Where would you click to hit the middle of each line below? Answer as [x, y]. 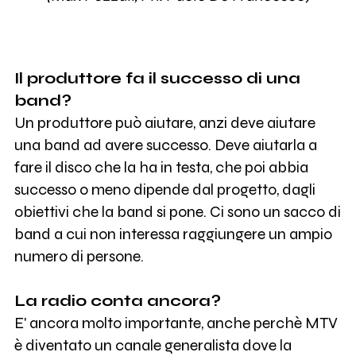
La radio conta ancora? [117, 301]
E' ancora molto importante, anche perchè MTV [176, 323]
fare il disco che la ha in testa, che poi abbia [161, 168]
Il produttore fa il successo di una [157, 79]
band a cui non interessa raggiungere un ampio [173, 234]
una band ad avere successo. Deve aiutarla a [165, 145]
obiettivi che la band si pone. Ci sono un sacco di [177, 212]
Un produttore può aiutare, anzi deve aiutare [164, 123]
